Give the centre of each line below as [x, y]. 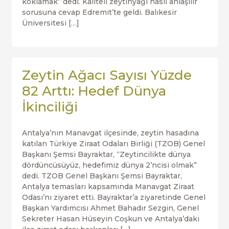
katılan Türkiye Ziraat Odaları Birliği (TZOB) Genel [113, 144]
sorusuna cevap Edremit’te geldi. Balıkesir [99, 12]
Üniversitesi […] [50, 23]
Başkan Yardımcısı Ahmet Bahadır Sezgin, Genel [110, 208]
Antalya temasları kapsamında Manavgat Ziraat [108, 187]
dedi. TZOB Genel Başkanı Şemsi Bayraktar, [102, 176]
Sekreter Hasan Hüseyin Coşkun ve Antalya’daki [110, 219]
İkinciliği [50, 107]
